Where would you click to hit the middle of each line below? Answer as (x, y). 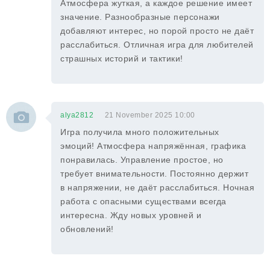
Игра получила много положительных (140, 132)
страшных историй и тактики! (122, 58)
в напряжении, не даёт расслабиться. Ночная (157, 187)
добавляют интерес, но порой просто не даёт (157, 31)
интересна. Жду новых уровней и (131, 215)
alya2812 (77, 115)
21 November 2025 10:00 (150, 115)
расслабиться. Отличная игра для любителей (157, 45)
